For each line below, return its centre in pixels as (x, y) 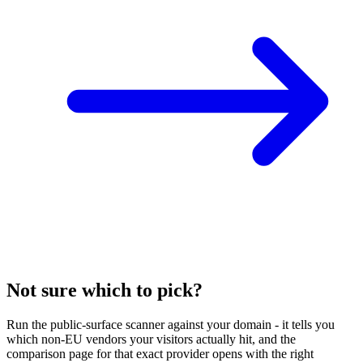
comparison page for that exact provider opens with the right (160, 354)
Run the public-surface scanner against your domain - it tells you (171, 325)
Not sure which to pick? (105, 290)
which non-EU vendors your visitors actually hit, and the (151, 340)
